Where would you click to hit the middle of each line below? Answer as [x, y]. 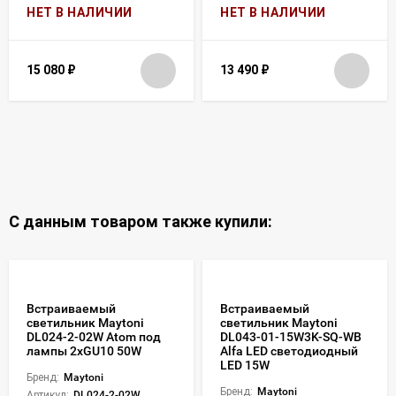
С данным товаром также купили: [141, 221]
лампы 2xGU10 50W [84, 350]
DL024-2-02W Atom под [94, 336]
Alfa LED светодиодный [289, 350]
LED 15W [245, 365]
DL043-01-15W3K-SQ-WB [291, 336]
